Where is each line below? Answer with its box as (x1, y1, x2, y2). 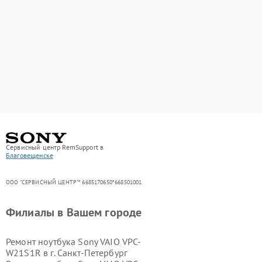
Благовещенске (6, 150, 53, 160)
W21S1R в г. (6, 246, 57, 258)
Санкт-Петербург (57, 246, 128, 258)
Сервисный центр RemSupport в (6, 142, 104, 151)
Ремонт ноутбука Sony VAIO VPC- (6, 235, 142, 247)
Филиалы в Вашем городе (6, 204, 142, 220)
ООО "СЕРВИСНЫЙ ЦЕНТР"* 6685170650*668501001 (6, 178, 142, 186)
